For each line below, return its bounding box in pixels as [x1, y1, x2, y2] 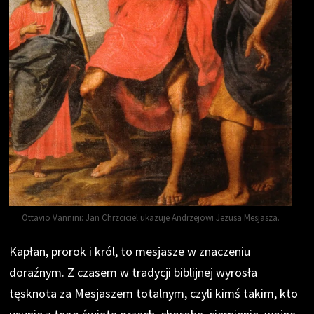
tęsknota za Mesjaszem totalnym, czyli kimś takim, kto [9, 285, 299, 302]
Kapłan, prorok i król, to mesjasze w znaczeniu [9, 243, 251, 260]
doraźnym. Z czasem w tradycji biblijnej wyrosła [9, 264, 258, 281]
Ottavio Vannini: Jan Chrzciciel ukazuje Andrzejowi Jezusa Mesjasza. [21, 212, 280, 224]
